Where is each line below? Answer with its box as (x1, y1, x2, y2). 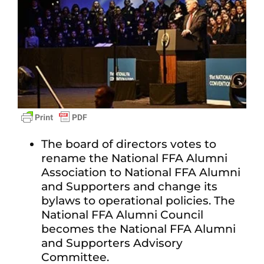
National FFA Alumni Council (41, 208, 203, 222)
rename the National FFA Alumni (41, 151, 227, 166)
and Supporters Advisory (41, 236, 183, 250)
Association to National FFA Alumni (41, 166, 240, 180)
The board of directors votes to (41, 137, 216, 151)
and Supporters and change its (41, 180, 217, 194)
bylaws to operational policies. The (41, 194, 235, 208)
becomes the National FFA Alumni (41, 222, 236, 236)
